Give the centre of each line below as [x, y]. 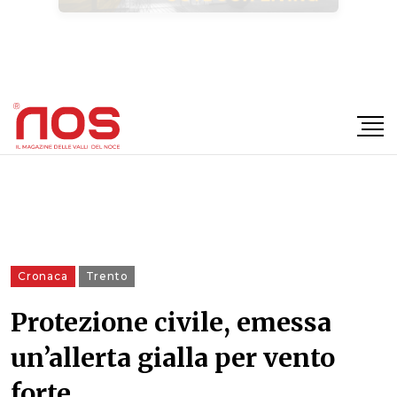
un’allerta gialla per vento [173, 358]
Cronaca [43, 276]
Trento [107, 276]
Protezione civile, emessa [171, 323]
